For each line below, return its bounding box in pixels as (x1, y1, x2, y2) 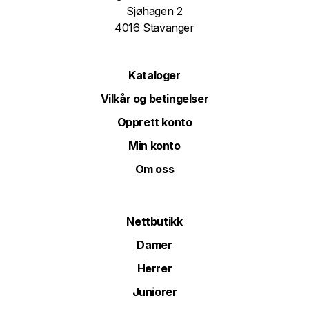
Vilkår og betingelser (100, 92, 209, 106)
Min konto (128, 139, 181, 153)
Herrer (137, 261, 172, 276)
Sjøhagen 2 (126, 4, 183, 19)
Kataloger (128, 68, 181, 83)
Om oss (134, 162, 175, 177)
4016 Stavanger (114, 21, 195, 35)
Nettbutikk (126, 215, 183, 229)
